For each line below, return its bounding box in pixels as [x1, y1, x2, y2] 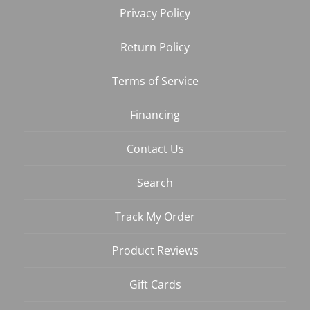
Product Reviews [111, 243, 199, 259]
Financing [130, 107, 180, 123]
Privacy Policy [120, 6, 190, 21]
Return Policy [120, 39, 190, 55]
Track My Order [115, 209, 195, 225]
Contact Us [126, 141, 184, 157]
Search [137, 175, 173, 191]
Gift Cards [129, 277, 181, 293]
